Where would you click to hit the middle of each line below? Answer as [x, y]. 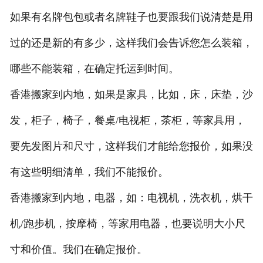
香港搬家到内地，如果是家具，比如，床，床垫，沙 [131, 94]
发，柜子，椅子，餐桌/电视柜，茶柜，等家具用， [127, 120]
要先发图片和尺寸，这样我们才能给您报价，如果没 [131, 146]
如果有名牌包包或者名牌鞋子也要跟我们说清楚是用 [131, 17]
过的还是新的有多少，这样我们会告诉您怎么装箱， [131, 43]
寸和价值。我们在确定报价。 [78, 249]
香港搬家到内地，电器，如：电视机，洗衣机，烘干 [131, 198]
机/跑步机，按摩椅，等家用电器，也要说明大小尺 [127, 223]
